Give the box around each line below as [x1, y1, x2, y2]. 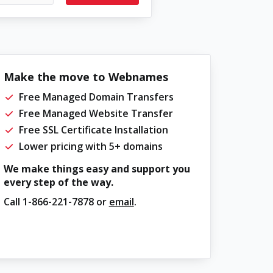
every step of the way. [3, 175, 113, 189]
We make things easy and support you [3, 162, 190, 175]
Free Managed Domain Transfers [18, 90, 174, 104]
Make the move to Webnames [3, 69, 168, 84]
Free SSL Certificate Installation [18, 123, 168, 136]
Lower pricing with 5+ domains [18, 140, 163, 153]
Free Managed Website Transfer [18, 107, 173, 120]
